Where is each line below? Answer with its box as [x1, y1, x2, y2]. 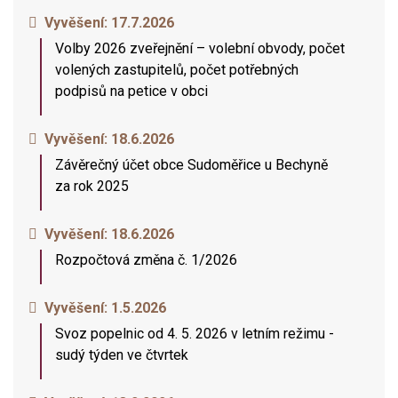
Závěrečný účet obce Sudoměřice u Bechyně [55, 156, 328, 173]
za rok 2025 [55, 178, 129, 195]
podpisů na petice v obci [55, 83, 208, 99]
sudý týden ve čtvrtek [55, 346, 188, 363]
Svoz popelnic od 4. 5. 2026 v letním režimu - [55, 325, 334, 342]
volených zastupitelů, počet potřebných [55, 61, 298, 78]
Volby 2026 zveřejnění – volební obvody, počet [55, 40, 345, 57]
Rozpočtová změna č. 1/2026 [55, 251, 237, 268]
